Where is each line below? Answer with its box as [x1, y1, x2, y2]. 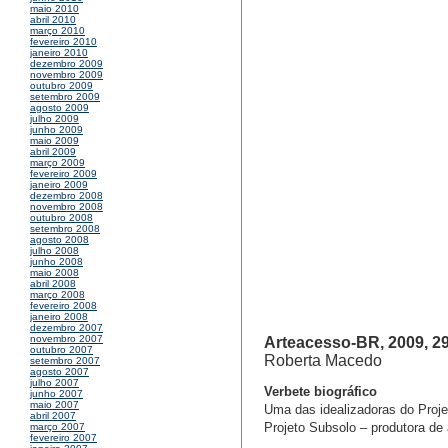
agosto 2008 [30, 234, 89, 246]
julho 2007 [30, 377, 79, 389]
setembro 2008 [30, 223, 100, 235]
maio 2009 [30, 135, 79, 147]
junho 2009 [30, 124, 83, 136]
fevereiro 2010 [30, 36, 97, 48]
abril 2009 [30, 146, 76, 158]
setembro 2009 [30, 91, 100, 103]
